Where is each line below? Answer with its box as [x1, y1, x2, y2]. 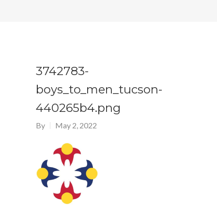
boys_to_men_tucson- [36, 82, 162, 96]
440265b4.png [36, 100, 121, 115]
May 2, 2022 [55, 120, 97, 130]
